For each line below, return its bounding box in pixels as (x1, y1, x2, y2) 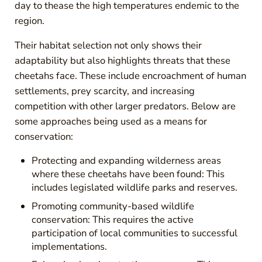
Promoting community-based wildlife (32, 199, 195, 213)
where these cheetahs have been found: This (32, 167, 225, 181)
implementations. (32, 239, 108, 253)
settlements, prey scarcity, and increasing (14, 84, 195, 98)
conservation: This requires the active (32, 212, 194, 226)
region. (14, 14, 44, 28)
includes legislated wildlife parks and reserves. (32, 181, 238, 195)
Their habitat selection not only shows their (14, 39, 202, 53)
